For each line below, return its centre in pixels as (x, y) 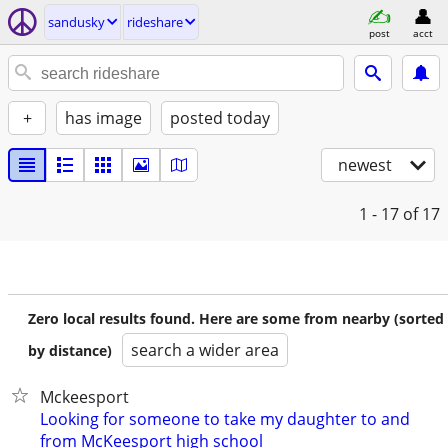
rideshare (155, 22)
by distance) (70, 350)
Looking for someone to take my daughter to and (225, 419)
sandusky (76, 22)
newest (365, 165)
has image (103, 118)
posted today (220, 118)
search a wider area (205, 350)
